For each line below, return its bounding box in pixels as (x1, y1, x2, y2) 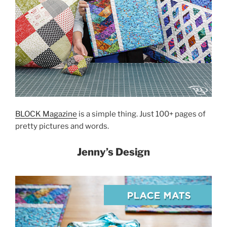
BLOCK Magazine (15, 109, 77, 119)
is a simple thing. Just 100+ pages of (77, 109, 206, 119)
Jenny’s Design (77, 145, 150, 158)
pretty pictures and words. (15, 122, 109, 131)
